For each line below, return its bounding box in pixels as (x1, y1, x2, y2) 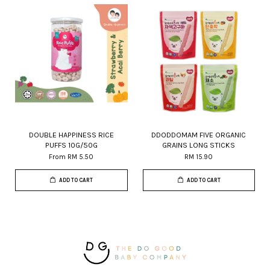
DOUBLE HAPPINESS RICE (28, 130, 114, 139)
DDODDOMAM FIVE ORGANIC (151, 130, 246, 139)
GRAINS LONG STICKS (162, 140, 236, 149)
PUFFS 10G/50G (45, 140, 98, 149)
